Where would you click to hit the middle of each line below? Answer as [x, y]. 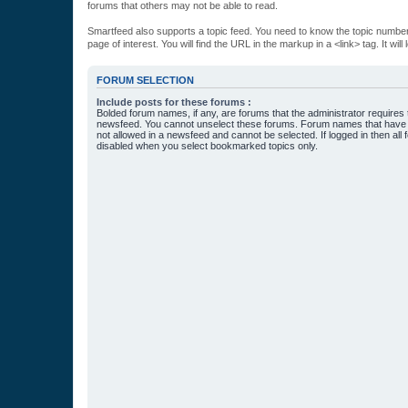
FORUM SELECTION [145, 81]
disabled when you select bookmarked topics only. [207, 146]
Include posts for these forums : [174, 102]
